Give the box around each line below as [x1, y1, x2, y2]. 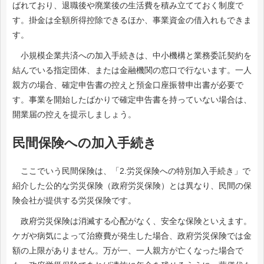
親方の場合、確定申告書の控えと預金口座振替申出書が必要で [12, 80, 243, 90]
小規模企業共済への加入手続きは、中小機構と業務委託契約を [12, 51, 252, 61]
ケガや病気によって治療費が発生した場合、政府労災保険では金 [12, 230, 252, 240]
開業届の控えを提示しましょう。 [12, 110, 136, 120]
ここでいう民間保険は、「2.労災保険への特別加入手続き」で [12, 166, 250, 176]
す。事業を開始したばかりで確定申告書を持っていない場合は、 [12, 95, 252, 105]
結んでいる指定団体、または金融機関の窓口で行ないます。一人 [12, 65, 252, 75]
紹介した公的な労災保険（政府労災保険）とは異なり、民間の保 [12, 180, 252, 190]
